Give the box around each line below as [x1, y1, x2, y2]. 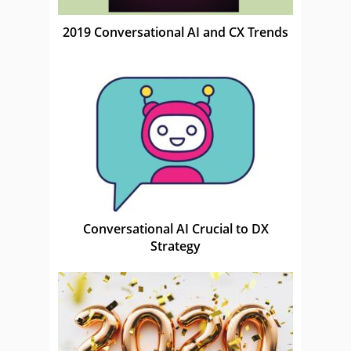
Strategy [150, 237, 201, 255]
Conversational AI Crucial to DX [82, 219, 269, 237]
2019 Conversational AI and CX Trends [63, 23, 288, 41]
